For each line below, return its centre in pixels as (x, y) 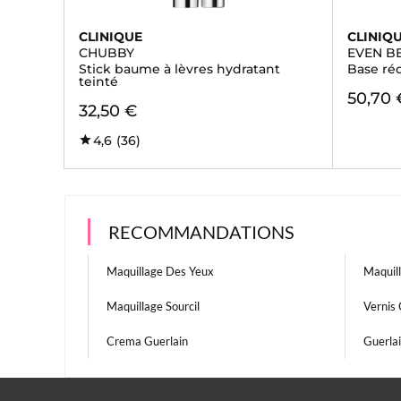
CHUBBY (107, 53)
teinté (98, 81)
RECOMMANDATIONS (201, 232)
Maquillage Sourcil (153, 306)
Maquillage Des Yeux (160, 271)
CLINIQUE (111, 37)
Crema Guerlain (147, 341)
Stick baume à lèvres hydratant (179, 69)
